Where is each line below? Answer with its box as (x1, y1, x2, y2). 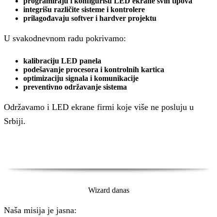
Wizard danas (88, 186, 129, 195)
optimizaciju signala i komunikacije (23, 74, 139, 83)
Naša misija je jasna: (4, 205, 77, 216)
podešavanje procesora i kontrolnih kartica (23, 65, 164, 74)
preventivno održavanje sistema (23, 83, 127, 92)
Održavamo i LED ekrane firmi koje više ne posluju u (4, 102, 194, 112)
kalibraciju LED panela (23, 57, 101, 65)
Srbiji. (4, 116, 26, 126)
